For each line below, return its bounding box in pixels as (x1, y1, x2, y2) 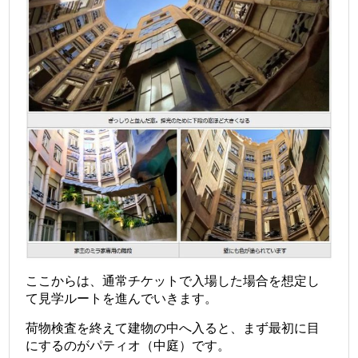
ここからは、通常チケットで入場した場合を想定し (26, 273, 320, 288)
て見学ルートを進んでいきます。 (26, 291, 218, 305)
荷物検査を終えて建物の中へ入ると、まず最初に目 (26, 320, 320, 335)
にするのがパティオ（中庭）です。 (26, 338, 231, 352)
